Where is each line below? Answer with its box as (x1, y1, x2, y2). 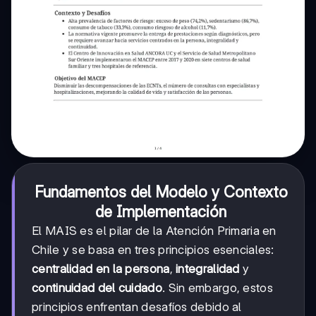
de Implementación (95, 202, 226, 221)
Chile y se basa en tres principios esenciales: (32, 243, 274, 257)
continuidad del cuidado (32, 281, 162, 296)
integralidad (176, 262, 240, 276)
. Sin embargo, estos (162, 281, 273, 296)
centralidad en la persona (32, 262, 170, 276)
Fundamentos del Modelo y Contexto (34, 183, 288, 202)
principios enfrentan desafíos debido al (32, 300, 242, 315)
